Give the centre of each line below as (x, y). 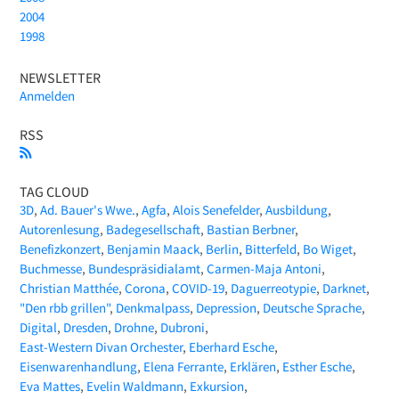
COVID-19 (199, 289)
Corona (146, 289)
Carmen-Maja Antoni (265, 269)
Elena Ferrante (184, 367)
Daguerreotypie (274, 289)
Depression (227, 308)
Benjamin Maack (154, 249)
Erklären (253, 367)
